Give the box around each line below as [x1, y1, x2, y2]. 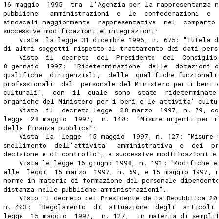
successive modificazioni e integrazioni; [3, 26, 159, 35]
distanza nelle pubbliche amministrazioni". [3, 184, 167, 194]
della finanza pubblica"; [3, 123, 97, 132]
